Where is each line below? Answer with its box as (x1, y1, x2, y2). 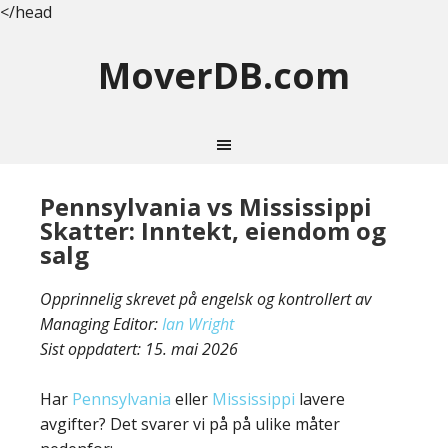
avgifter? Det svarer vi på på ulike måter (40, 413, 340, 435)
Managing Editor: (40, 313, 162, 335)
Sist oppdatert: (40, 338, 145, 360)
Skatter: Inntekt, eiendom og (40, 214, 386, 247)
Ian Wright (162, 313, 234, 335)
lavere (295, 388, 345, 410)
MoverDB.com (98, 51, 350, 100)
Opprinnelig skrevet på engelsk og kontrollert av (40, 288, 371, 310)
